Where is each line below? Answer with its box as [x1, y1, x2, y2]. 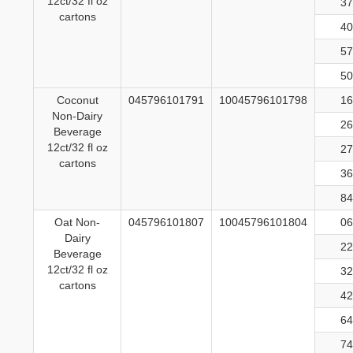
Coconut [56, 94, 98, 107]
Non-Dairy [52, 110, 102, 123]
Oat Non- [54, 216, 100, 229]
